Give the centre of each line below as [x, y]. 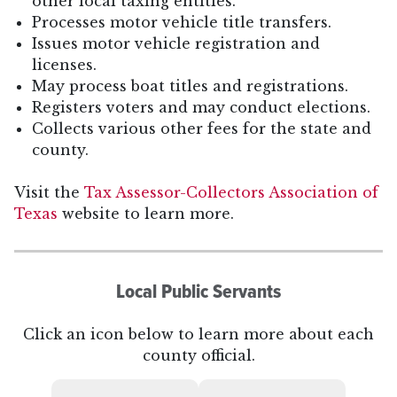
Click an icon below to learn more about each [198, 335]
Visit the [49, 193]
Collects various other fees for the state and [202, 129]
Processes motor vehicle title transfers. [182, 23]
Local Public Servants [198, 291]
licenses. [64, 65]
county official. [198, 356]
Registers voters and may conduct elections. [201, 108]
